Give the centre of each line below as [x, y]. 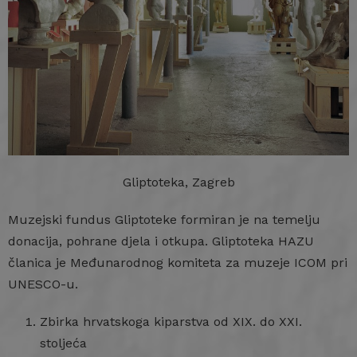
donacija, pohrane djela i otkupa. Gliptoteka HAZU [161, 241]
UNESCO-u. [43, 284]
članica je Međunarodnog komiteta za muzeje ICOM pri [178, 263]
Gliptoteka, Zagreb [178, 182]
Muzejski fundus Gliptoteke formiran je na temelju [164, 220]
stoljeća [63, 343]
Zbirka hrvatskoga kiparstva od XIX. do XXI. [171, 322]
